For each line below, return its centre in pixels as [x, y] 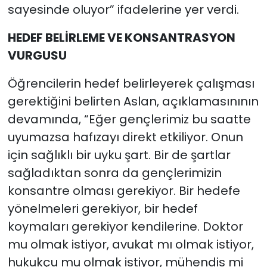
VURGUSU [37, 55]
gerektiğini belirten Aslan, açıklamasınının [133, 101]
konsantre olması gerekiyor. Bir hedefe [124, 190]
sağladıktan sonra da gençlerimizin [114, 173]
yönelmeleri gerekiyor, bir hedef [103, 208]
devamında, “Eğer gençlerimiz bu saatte [129, 119]
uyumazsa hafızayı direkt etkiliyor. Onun [125, 137]
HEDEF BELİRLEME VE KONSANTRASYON [121, 37]
